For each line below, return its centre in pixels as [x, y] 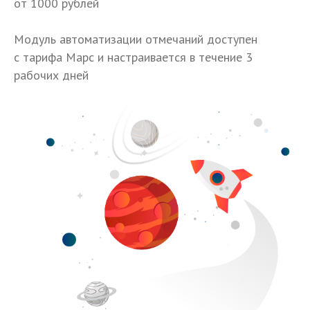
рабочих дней [51, 75]
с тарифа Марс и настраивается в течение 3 [133, 57]
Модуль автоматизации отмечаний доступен [136, 39]
